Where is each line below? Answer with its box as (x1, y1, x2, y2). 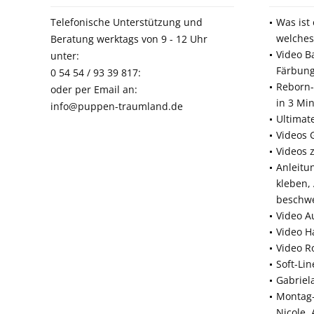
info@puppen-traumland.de (50, 100, 183, 113)
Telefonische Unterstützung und (50, 15, 203, 29)
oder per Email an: (50, 83, 137, 96)
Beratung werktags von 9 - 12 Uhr (50, 32, 207, 46)
